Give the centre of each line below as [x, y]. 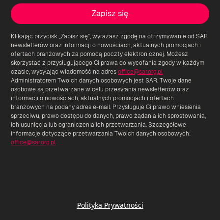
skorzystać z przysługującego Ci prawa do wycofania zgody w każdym [108, 63]
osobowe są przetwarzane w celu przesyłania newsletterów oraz [100, 90]
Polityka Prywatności [110, 205]
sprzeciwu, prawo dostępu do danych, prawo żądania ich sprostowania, [109, 116]
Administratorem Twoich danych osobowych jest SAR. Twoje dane [101, 81]
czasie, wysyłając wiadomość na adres [65, 72]
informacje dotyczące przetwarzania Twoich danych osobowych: [101, 134]
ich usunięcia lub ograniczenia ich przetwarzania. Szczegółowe [99, 125]
